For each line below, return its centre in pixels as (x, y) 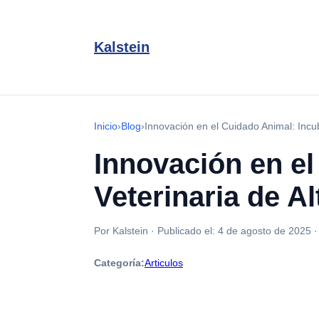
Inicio (106, 126)
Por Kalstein (121, 231)
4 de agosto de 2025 (265, 231)
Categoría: (119, 263)
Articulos (164, 263)
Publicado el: (188, 231)
